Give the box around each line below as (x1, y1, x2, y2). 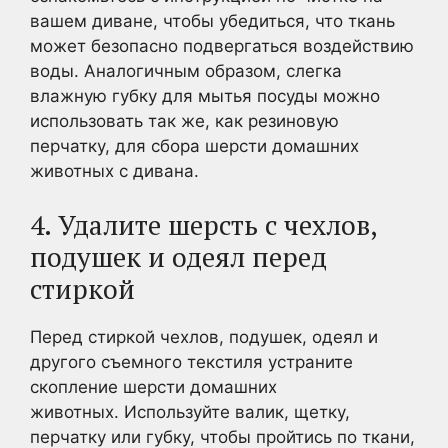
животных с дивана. (30, 160, 199, 181)
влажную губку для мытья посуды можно (30, 85, 380, 106)
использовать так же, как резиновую (30, 110, 339, 131)
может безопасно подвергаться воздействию (30, 35, 414, 56)
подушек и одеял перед (30, 239, 327, 275)
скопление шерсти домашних (30, 377, 277, 397)
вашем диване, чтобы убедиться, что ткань (30, 10, 395, 31)
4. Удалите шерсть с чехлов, (30, 207, 377, 243)
